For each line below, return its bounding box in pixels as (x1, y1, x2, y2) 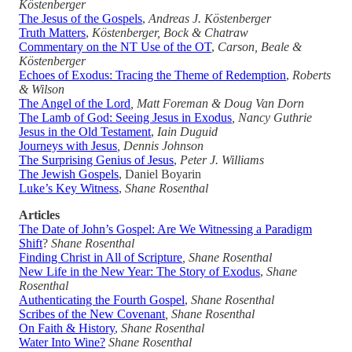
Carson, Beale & (218, 39, 302, 53)
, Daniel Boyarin (119, 167, 201, 181)
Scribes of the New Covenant (19, 306, 165, 321)
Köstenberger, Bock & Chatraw (92, 25, 248, 39)
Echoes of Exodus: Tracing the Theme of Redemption (19, 68, 286, 82)
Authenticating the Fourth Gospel (19, 292, 185, 306)
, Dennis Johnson (117, 138, 203, 152)
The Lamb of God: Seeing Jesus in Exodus (19, 110, 232, 124)
